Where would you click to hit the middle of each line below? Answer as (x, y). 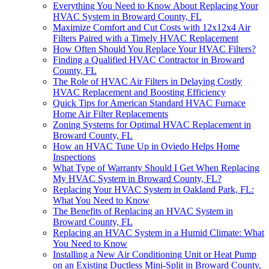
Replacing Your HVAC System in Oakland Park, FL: (153, 189)
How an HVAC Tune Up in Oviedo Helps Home (146, 146)
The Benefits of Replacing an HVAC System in (143, 211)
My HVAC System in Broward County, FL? (137, 178)
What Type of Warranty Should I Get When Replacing (156, 168)
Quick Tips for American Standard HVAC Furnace (149, 103)
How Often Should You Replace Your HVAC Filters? (154, 49)
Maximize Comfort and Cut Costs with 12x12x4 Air (152, 27)
